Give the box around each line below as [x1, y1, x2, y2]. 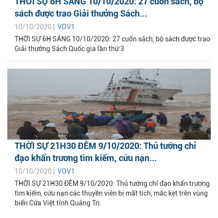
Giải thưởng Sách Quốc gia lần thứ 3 [15, 44, 124, 53]
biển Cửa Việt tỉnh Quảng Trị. [15, 199, 102, 207]
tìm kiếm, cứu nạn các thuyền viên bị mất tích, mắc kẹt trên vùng [15, 189, 208, 197]
